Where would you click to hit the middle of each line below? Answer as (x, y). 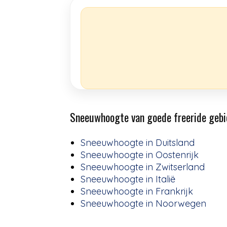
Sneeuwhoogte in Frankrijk (137, 191)
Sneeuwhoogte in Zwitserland (143, 167)
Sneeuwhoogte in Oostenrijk (140, 155)
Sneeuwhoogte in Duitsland (138, 143)
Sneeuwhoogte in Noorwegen (143, 203)
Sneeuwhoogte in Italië (128, 179)
